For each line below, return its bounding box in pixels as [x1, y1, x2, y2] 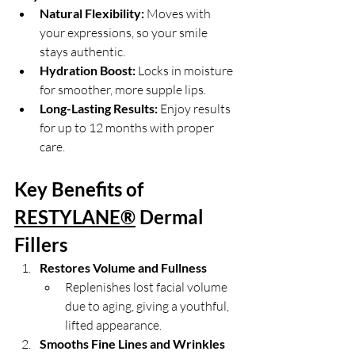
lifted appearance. [65, 317, 162, 333]
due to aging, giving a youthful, [65, 298, 231, 314]
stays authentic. [40, 44, 125, 59]
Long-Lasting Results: [40, 101, 158, 116]
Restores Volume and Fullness [40, 260, 207, 275]
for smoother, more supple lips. [40, 82, 206, 97]
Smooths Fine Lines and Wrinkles [40, 336, 225, 351]
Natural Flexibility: [40, 6, 144, 21]
